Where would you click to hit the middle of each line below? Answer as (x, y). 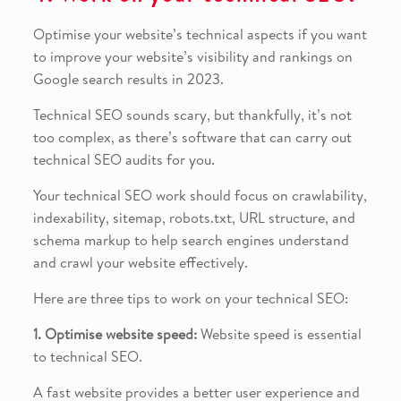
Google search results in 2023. (128, 79)
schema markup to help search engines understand (191, 240)
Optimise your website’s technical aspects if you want (200, 34)
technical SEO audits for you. (124, 160)
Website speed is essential (279, 334)
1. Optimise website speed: (115, 334)
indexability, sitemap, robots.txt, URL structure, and (194, 218)
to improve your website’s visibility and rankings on (192, 57)
